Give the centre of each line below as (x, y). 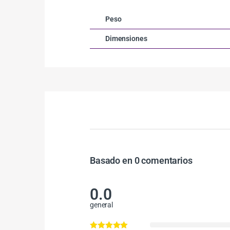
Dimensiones (126, 38)
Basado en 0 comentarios (141, 160)
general (102, 205)
